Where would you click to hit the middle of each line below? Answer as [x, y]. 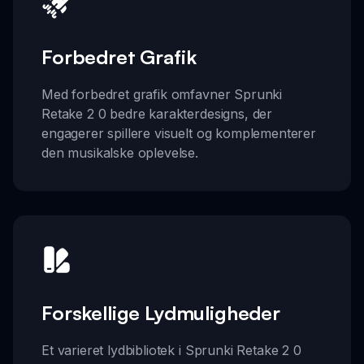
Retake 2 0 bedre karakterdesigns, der [157, 114]
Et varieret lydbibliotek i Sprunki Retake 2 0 [171, 350]
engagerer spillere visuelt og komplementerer [179, 134]
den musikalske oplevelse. [120, 153]
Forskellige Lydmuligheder [161, 312]
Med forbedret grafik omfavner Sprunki [162, 95]
